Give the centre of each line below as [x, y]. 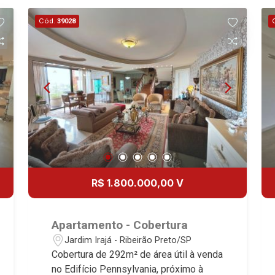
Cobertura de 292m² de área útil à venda [137, 254]
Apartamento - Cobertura [120, 225]
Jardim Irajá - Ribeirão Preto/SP [128, 240]
